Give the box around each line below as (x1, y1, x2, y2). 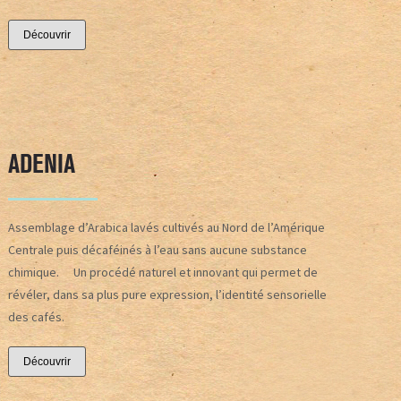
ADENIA (7, 147, 75, 180)
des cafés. (7, 308, 64, 325)
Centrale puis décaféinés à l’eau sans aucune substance (7, 241, 307, 258)
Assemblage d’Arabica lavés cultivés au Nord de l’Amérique (7, 218, 325, 235)
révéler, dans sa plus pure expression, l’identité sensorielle (7, 286, 327, 303)
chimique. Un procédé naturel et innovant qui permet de (7, 263, 318, 280)
